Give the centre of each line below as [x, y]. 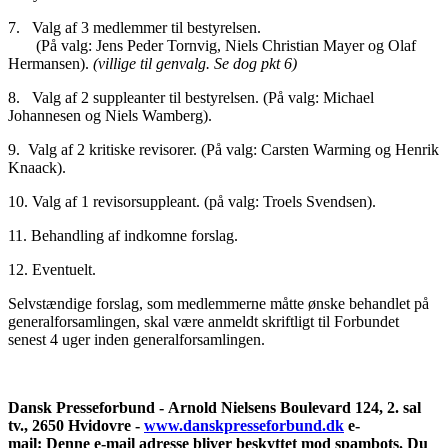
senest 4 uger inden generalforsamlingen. [136, 340]
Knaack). [37, 168]
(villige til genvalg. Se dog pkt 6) [195, 64]
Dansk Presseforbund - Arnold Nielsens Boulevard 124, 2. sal [214, 408]
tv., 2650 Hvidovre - [76, 426]
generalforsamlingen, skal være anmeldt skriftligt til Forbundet [203, 322]
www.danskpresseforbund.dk [244, 426]
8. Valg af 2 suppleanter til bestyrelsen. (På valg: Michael [191, 98]
